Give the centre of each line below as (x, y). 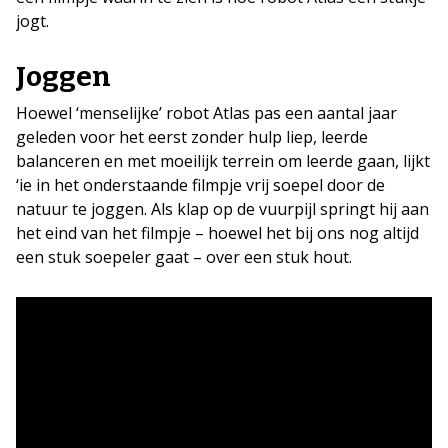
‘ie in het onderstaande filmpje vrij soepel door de (200, 185)
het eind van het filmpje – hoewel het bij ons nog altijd (217, 233)
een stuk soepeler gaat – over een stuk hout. (184, 257)
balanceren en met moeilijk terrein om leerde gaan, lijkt (223, 161)
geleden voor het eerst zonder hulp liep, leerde (192, 137)
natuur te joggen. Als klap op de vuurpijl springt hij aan (222, 209)
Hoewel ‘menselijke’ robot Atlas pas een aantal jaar (206, 113)
